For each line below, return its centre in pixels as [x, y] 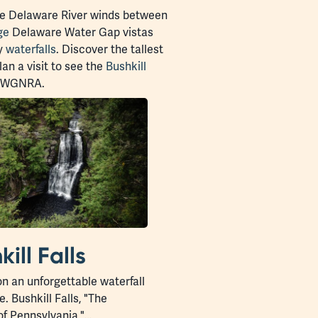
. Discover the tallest [110, 49]
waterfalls [31, 49]
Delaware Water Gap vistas [81, 32]
